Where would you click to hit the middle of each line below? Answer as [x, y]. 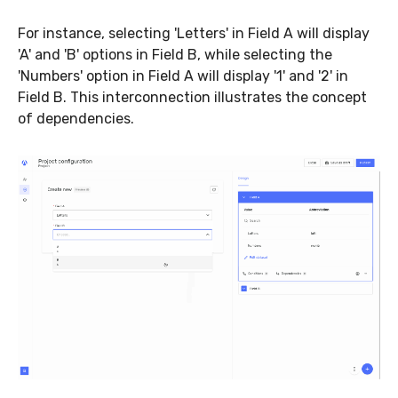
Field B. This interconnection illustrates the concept [192, 98]
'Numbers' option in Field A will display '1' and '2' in [183, 76]
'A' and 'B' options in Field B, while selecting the [175, 55]
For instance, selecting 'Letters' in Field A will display [194, 34]
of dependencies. [76, 119]
